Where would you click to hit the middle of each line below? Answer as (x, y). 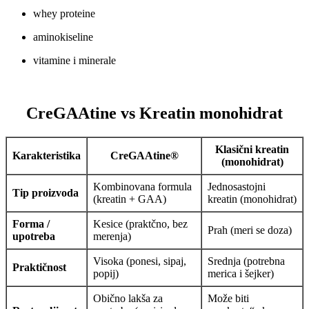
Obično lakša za (128, 299)
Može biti (228, 299)
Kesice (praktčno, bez (140, 224)
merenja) (112, 237)
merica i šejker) (241, 274)
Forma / (31, 224)
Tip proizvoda (46, 193)
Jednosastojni (237, 187)
